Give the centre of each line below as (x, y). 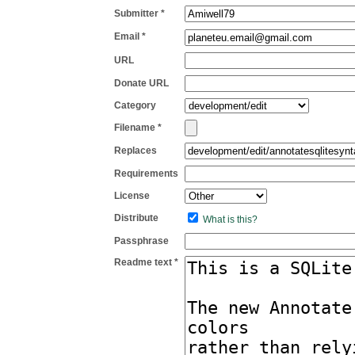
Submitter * (139, 13)
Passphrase (141, 241)
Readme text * (146, 262)
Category (135, 105)
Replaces (136, 151)
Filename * (138, 128)
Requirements (146, 174)
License (132, 196)
